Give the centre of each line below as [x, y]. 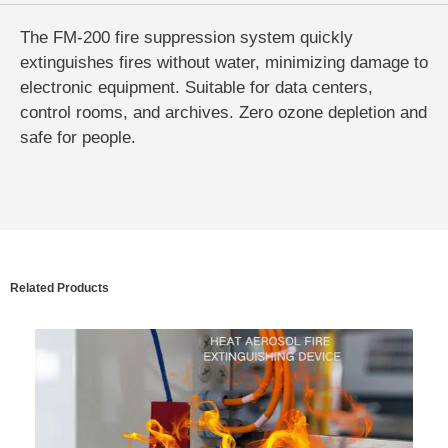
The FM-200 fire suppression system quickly [186, 38]
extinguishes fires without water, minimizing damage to [224, 63]
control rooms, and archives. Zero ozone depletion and [223, 113]
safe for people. [78, 138]
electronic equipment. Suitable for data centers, [196, 88]
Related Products [59, 288]
